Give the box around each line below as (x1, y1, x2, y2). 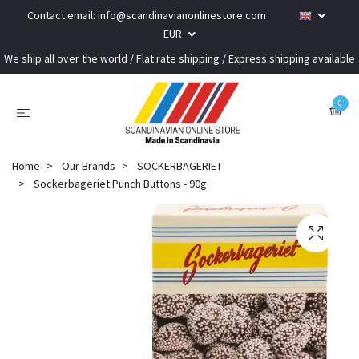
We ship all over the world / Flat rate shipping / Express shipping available (4, 51, 355, 66)
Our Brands (62, 158, 115, 173)
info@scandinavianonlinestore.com (98, 8, 266, 22)
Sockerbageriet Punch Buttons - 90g (31, 175, 207, 191)
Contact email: (27, 8, 98, 22)
